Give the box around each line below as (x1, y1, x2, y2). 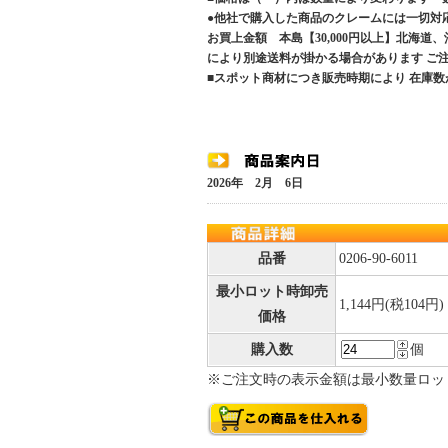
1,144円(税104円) (339, 297, 444, 312)
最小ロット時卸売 (216, 284, 328, 299)
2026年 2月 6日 (207, 176, 303, 190)
